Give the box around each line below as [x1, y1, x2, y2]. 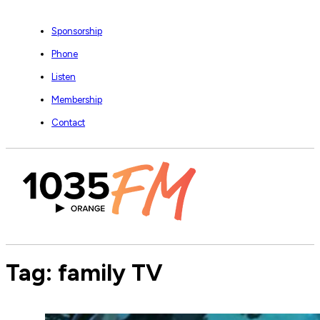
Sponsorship [51, 25, 103, 36]
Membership [51, 94, 103, 105]
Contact [51, 116, 86, 128]
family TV [58, 259, 163, 287]
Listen [51, 71, 76, 82]
